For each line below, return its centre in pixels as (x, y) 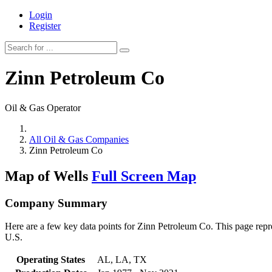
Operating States (51, 260)
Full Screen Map (144, 176)
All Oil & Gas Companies (79, 139)
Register (45, 26)
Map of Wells (48, 176)
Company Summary (56, 203)
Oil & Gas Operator (43, 107)
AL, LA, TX (122, 260)
